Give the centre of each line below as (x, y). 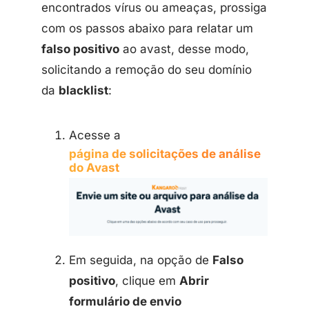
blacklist (83, 91)
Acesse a (95, 136)
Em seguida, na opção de (141, 260)
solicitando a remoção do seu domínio (147, 70)
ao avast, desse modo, (184, 49)
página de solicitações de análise (165, 154)
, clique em (147, 281)
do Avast (94, 168)
